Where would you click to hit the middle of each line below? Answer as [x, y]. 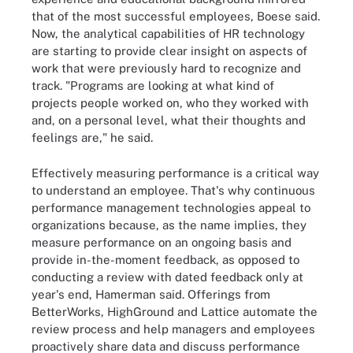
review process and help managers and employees [173, 329]
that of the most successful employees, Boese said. [176, 16]
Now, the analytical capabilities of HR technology [168, 33]
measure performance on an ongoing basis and [162, 242]
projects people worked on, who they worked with [170, 103]
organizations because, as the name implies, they [169, 225]
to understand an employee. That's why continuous [173, 190]
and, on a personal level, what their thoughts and [169, 120]
